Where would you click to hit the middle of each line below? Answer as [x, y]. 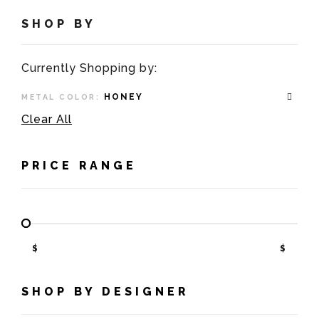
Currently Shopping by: [89, 68]
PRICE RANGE [79, 166]
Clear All [47, 120]
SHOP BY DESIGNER [105, 292]
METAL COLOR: [61, 97]
